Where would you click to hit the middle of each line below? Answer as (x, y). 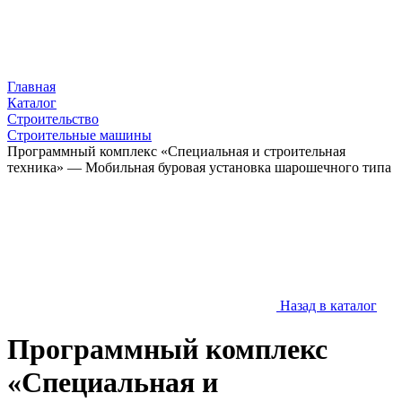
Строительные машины (79, 135)
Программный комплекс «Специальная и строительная (176, 151)
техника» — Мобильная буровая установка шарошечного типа (199, 167)
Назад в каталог (328, 306)
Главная (31, 87)
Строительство (53, 119)
